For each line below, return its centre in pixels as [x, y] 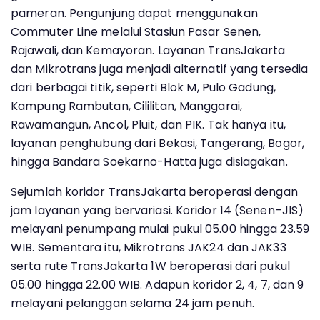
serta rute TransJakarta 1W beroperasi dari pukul [150, 266]
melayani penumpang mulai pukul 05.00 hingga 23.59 [160, 229]
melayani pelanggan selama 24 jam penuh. [132, 303]
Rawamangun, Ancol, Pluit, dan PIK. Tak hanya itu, [148, 124]
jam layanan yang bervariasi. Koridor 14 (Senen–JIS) [157, 210]
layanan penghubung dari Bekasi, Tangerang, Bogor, [157, 143]
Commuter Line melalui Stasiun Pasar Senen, [136, 31]
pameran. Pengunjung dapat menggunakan [134, 13]
